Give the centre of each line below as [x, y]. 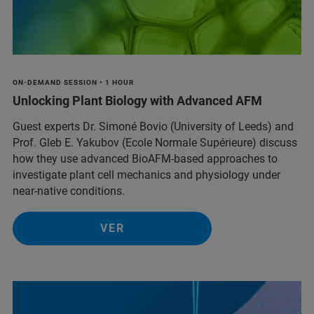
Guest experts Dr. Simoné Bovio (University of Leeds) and [153, 126]
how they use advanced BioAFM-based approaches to [145, 158]
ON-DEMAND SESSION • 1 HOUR [73, 82]
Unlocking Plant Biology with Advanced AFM [137, 100]
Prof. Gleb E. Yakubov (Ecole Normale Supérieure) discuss [155, 142]
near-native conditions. [69, 191]
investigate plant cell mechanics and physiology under [146, 175]
